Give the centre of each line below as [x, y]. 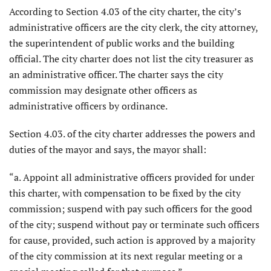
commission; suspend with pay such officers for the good [131, 209]
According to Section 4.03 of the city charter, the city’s [125, 12]
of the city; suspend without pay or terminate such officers [134, 225]
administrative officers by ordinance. [88, 106]
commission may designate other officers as [103, 90]
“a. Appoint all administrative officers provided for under [132, 178]
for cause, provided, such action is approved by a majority [132, 240]
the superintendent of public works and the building [122, 43]
